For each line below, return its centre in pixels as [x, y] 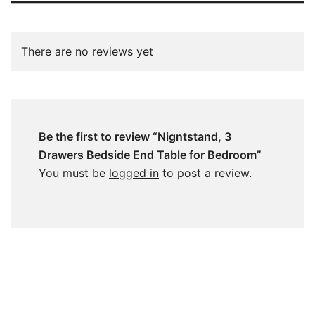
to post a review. [205, 173]
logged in [134, 173]
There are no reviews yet [87, 51]
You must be [74, 173]
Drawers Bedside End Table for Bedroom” [150, 154]
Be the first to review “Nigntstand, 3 [135, 136]
